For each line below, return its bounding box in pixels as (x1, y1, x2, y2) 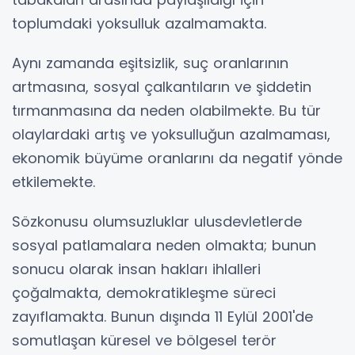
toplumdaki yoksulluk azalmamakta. (12, 13, 266, 33)
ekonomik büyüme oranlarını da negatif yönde (12, 148, 342, 168)
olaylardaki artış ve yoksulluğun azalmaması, (12, 124, 330, 144)
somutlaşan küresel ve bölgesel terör (12, 330, 277, 350)
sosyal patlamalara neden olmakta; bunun (12, 235, 316, 255)
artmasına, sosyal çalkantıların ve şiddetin (12, 77, 311, 97)
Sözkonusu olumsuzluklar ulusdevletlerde (12, 212, 302, 231)
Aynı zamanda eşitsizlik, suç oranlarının (12, 53, 288, 73)
